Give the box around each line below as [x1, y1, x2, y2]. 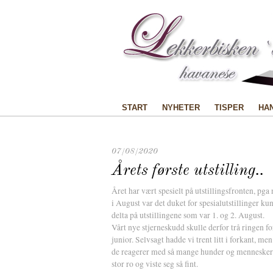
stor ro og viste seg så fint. [112, 258, 201, 269]
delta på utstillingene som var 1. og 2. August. [112, 210, 268, 221]
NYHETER [162, 103, 200, 112]
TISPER [214, 103, 244, 112]
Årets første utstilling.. [112, 163, 264, 179]
